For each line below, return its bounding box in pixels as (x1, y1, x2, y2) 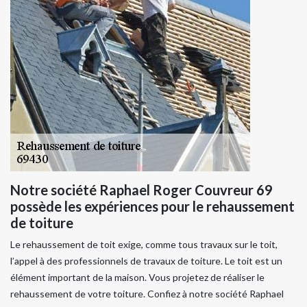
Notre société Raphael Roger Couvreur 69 (10, 181, 273, 198)
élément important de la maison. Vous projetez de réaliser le (10, 271, 265, 283)
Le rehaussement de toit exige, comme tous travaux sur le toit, (10, 238, 278, 250)
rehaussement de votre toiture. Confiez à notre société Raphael (10, 287, 284, 299)
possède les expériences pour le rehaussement (10, 197, 295, 214)
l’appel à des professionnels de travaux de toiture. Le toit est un (10, 254, 282, 267)
